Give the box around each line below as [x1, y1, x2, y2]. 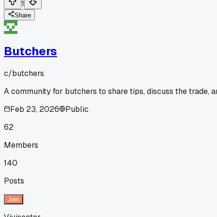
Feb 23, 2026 [10, 104, 59, 114]
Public [65, 104, 89, 114]
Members [4, 139, 38, 150]
